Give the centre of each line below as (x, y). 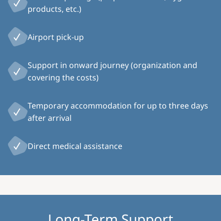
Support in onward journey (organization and (112, 65)
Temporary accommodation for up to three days (118, 105)
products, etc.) (55, 9)
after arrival (50, 118)
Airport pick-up (56, 37)
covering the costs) (63, 77)
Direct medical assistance (75, 146)
